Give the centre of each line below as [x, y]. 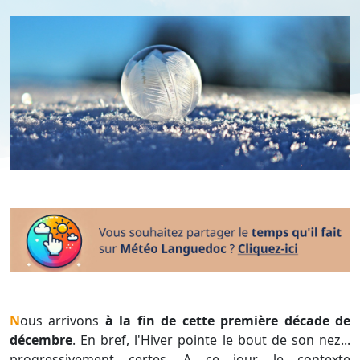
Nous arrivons [63, 321]
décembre [41, 340]
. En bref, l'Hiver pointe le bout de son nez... [211, 340]
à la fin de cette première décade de [228, 321]
